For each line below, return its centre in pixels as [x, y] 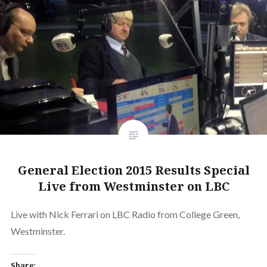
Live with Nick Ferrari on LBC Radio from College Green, [125, 214]
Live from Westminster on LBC [133, 186]
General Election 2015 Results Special [133, 170]
